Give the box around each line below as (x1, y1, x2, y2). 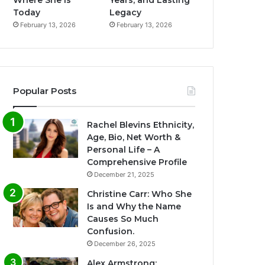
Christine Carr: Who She (87, 189, 192, 200)
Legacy (109, 7, 142, 18)
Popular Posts (13, 85, 77, 97)
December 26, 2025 (94, 240, 156, 248)
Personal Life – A (87, 144, 160, 156)
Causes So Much (87, 214, 159, 225)
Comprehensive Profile (87, 157, 188, 168)
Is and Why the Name (87, 201, 182, 212)
